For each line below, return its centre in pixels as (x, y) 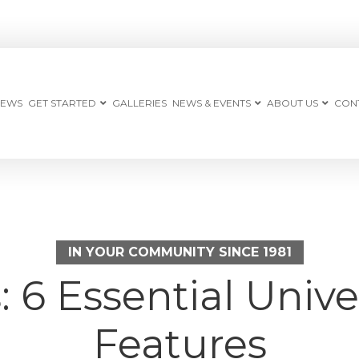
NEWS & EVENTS (212, 103)
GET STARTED (62, 103)
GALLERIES (139, 103)
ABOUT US (292, 103)
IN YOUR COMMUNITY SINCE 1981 (179, 252)
